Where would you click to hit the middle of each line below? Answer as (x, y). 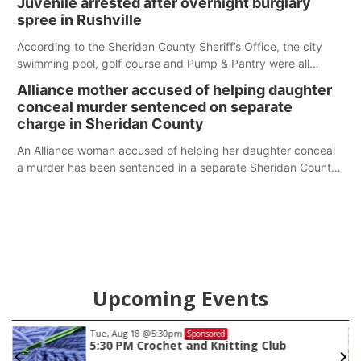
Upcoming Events (180, 298)
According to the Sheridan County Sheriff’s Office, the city (170, 46)
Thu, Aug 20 (147, 333)
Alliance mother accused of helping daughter (174, 90)
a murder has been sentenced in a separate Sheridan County (177, 167)
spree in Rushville (79, 20)
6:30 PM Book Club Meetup (197, 345)
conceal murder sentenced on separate (155, 107)
